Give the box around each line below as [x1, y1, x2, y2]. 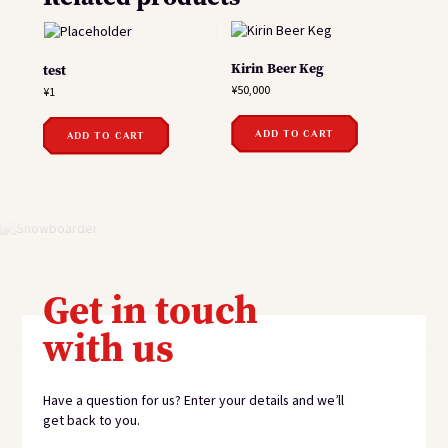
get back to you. [42, 411, 140, 432]
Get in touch [42, 283, 258, 337]
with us [42, 321, 174, 375]
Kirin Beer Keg [231, 58, 325, 77]
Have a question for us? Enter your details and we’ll [42, 391, 344, 412]
